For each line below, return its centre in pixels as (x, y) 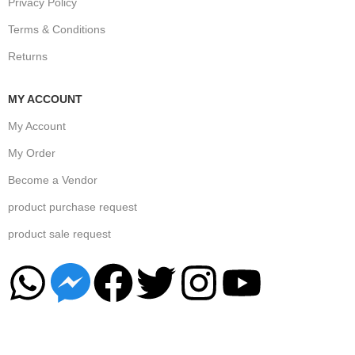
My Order (32, 153)
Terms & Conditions (57, 29)
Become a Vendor (53, 180)
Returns (28, 56)
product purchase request (73, 207)
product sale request (59, 234)
